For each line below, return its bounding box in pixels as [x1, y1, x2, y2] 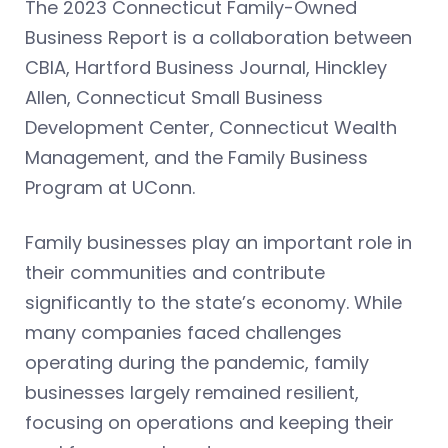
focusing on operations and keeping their [25, 409, 394, 435]
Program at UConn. [25, 174, 200, 200]
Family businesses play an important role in [25, 229, 412, 255]
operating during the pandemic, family [25, 349, 369, 375]
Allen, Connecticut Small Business [25, 84, 323, 110]
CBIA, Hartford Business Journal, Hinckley [25, 54, 387, 80]
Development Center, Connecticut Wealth [25, 114, 397, 140]
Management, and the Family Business [25, 144, 368, 170]
